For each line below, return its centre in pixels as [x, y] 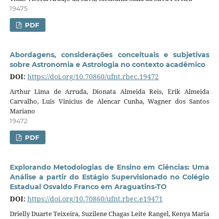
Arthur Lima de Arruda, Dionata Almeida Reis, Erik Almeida [109, 91]
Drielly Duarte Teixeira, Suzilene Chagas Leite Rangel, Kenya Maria [109, 213]
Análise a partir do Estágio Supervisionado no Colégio [109, 177]
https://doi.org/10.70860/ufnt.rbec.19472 [93, 76]
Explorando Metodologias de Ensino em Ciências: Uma [109, 167]
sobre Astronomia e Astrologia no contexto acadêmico [107, 64]
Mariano [22, 111]
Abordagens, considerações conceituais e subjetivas [109, 55]
